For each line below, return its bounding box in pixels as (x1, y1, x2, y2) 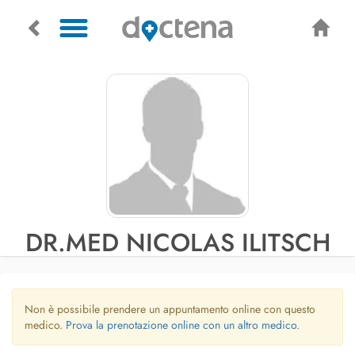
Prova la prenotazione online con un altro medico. (66, 317, 300, 333)
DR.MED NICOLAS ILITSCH (25, 224, 330, 261)
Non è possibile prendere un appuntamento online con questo (25, 301, 315, 317)
